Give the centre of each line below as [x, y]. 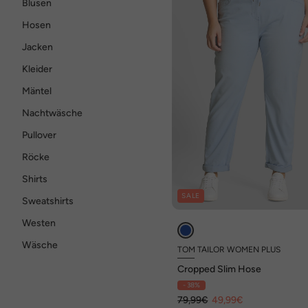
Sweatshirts [48, 201]
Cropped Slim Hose [220, 269]
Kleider [37, 69]
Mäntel [37, 91]
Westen [39, 223]
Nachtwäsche [52, 113]
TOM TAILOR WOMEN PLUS [229, 250]
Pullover [39, 135]
